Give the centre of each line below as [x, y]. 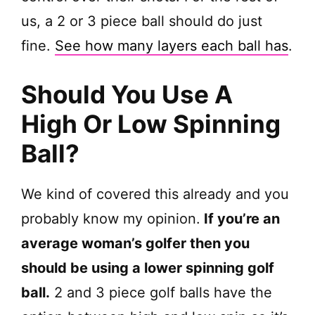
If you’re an [240, 219]
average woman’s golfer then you [135, 244]
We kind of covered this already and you [155, 194]
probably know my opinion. [111, 219]
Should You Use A [127, 95]
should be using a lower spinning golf [148, 268]
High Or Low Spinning [151, 124]
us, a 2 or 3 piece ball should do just [142, 21]
